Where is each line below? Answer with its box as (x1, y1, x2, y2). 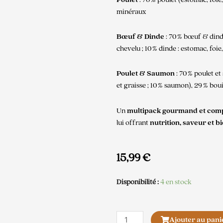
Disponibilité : (116, 177, 159, 187)
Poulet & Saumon (116, 69, 175, 79)
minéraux (116, 6, 146, 16)
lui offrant (116, 118, 150, 128)
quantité (116, 212, 142, 222)
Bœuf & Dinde (116, 31, 164, 41)
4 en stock (160, 177, 192, 187)
